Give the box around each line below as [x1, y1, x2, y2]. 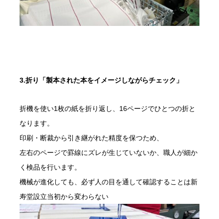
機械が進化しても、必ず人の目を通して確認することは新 [20, 177, 197, 186]
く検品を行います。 [20, 163, 81, 171]
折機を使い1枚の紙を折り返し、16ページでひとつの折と [20, 104, 196, 112]
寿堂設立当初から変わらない [20, 192, 109, 200]
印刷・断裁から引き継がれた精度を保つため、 [20, 133, 163, 142]
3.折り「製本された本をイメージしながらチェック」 [20, 76, 183, 84]
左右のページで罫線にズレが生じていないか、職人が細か [20, 148, 197, 156]
